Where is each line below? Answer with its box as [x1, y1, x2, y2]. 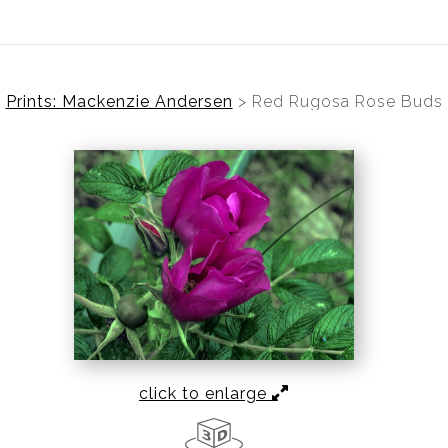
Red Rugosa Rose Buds [251, 92, 443, 111]
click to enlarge [139, 384, 272, 403]
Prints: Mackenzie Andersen [5, 92, 233, 111]
